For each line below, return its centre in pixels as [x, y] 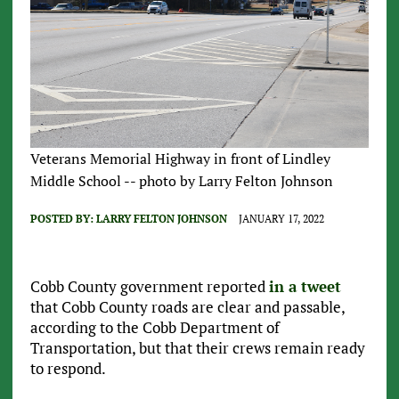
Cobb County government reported [149, 286]
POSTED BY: [63, 218]
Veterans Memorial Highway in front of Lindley [180, 158]
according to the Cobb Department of [155, 327]
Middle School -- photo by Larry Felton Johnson [181, 180]
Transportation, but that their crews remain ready [197, 347]
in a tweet [305, 286]
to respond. [68, 368]
